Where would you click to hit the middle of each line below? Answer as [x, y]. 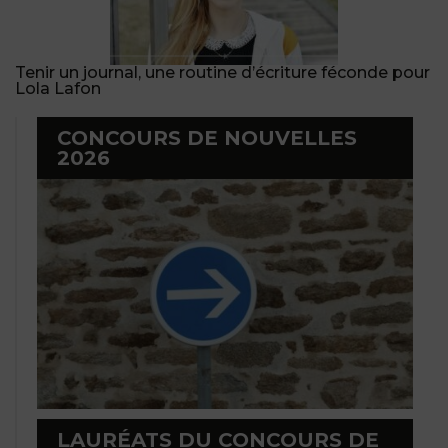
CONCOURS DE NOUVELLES [207, 137]
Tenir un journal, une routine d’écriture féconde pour [222, 72]
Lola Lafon [58, 88]
